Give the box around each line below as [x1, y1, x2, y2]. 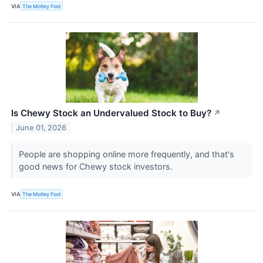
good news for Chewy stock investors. [18, 161, 175, 172]
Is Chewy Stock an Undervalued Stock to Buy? [11, 107, 211, 119]
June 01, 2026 [16, 123, 67, 133]
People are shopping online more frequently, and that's [18, 149, 234, 160]
